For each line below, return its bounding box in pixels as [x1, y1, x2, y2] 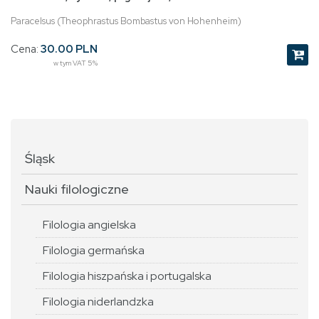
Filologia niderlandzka [43, 294, 154, 310]
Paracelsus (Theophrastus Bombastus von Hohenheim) [11, 15, 241, 28]
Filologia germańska [43, 243, 145, 258]
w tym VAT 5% [53, 58, 98, 68]
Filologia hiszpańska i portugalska [43, 268, 211, 284]
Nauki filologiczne [25, 181, 129, 198]
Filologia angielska [43, 217, 136, 233]
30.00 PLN [41, 42, 98, 57]
